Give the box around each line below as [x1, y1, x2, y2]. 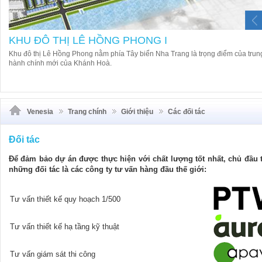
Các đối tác [168, 108, 205, 116]
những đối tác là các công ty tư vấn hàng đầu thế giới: [9, 165, 206, 174]
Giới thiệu [121, 108, 153, 116]
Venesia [27, 108, 53, 116]
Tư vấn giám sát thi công [10, 250, 95, 258]
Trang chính [68, 108, 106, 116]
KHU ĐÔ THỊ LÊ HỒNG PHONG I [9, 35, 167, 46]
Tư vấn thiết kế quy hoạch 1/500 [10, 195, 120, 204]
